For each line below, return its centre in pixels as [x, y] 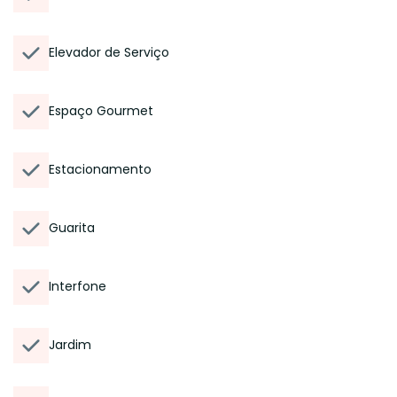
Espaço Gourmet [101, 111]
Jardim [70, 345]
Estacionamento [100, 169]
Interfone [78, 286]
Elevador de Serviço [109, 52]
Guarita [72, 228]
